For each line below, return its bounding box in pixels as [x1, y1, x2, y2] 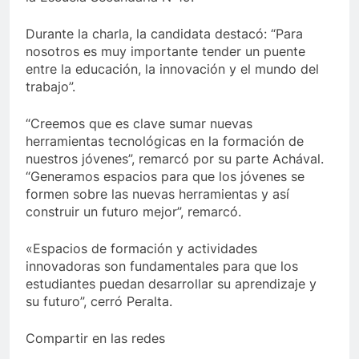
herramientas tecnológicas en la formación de [26, 133, 304, 150]
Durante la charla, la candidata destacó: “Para [26, 26, 303, 42]
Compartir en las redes [26, 330, 165, 347]
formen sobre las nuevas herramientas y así [26, 186, 289, 203]
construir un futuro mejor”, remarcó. [26, 204, 241, 220]
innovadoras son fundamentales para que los [26, 258, 298, 275]
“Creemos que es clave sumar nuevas [26, 115, 252, 132]
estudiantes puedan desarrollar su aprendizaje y [26, 276, 317, 292]
